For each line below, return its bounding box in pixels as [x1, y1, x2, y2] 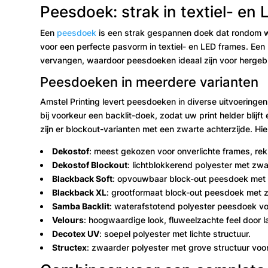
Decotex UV [52, 228, 100, 239]
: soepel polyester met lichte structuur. [99, 228, 251, 239]
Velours [52, 214, 84, 225]
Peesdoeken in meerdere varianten [40, 74, 259, 90]
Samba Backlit [52, 200, 110, 211]
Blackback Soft [52, 173, 113, 184]
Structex [52, 242, 87, 252]
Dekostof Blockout [52, 159, 128, 170]
